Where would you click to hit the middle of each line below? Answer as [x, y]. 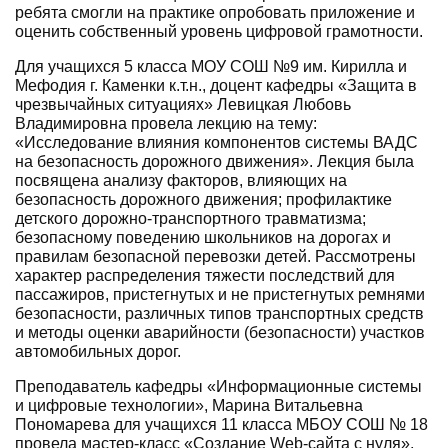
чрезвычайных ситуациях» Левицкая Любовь [183, 104]
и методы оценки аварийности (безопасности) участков [220, 332]
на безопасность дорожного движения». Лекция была [214, 161]
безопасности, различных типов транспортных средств [219, 313]
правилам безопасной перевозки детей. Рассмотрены [215, 256]
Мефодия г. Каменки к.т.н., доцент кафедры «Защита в [216, 85]
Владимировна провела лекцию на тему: [166, 123]
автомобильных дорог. [98, 351]
